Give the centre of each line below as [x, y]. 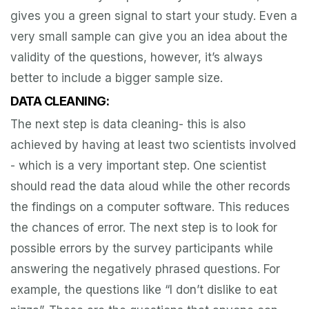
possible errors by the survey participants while [142, 249]
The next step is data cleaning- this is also [128, 124]
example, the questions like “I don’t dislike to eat [144, 290]
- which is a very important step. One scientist [138, 166]
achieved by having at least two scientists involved [153, 145]
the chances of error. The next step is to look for [144, 228]
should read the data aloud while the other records [150, 187]
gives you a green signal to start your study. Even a [154, 16]
